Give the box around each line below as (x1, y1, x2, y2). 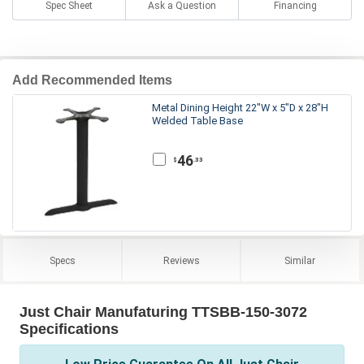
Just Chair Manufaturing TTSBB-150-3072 (19, 303, 307, 320)
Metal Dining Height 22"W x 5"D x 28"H (152, 101, 328, 114)
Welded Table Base (152, 114, 243, 127)
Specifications (19, 320, 119, 337)
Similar (284, 254, 316, 266)
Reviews (162, 254, 200, 266)
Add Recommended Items (12, 72, 172, 87)
